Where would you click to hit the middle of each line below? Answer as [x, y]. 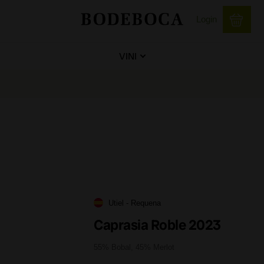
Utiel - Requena [135, 203]
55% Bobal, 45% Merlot [134, 247]
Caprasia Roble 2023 [157, 225]
